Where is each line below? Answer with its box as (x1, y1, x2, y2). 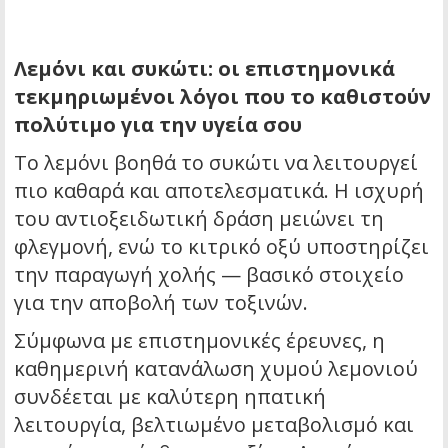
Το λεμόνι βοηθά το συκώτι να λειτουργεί (14, 148, 418, 176)
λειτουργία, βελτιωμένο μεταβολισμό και (14, 410, 414, 438)
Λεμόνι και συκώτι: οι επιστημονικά (14, 54, 395, 82)
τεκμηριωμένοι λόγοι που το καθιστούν (14, 82, 431, 110)
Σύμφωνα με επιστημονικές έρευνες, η (14, 326, 385, 354)
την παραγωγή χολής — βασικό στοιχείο (14, 260, 404, 288)
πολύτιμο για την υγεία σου (14, 110, 302, 138)
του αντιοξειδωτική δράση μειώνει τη (14, 204, 384, 232)
